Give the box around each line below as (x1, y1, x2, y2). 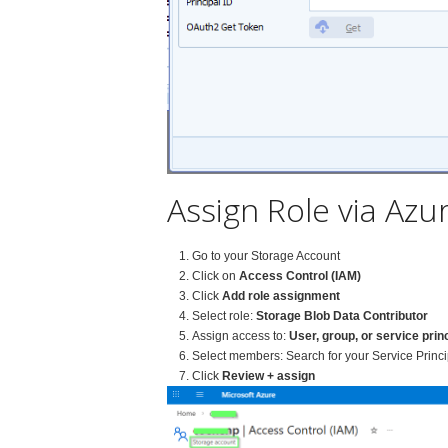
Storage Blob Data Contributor (255, 309, 428, 324)
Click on (191, 269, 239, 284)
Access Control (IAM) (238, 269, 361, 284)
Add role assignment (221, 289, 340, 304)
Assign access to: (191, 329, 289, 344)
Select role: (191, 309, 256, 324)
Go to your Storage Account (191, 249, 340, 264)
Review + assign (221, 369, 315, 384)
